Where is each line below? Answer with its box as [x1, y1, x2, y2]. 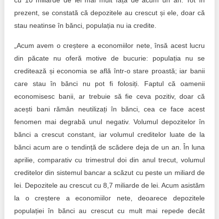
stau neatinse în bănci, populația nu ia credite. [14, 22, 156, 29]
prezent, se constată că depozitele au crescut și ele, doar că [14, 9, 205, 17]
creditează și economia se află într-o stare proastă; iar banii [14, 67, 205, 75]
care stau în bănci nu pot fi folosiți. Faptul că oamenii [14, 80, 205, 88]
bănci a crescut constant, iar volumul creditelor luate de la [14, 131, 205, 138]
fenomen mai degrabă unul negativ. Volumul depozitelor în [14, 118, 205, 126]
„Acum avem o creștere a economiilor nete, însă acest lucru [14, 42, 205, 49]
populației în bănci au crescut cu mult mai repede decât [14, 207, 205, 215]
